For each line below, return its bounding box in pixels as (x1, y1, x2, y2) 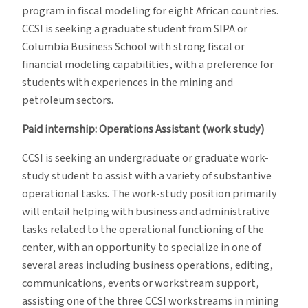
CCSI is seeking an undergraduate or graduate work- (22, 150, 269, 167)
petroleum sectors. (22, 91, 113, 109)
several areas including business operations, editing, (22, 257, 273, 274)
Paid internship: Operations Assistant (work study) (22, 121, 264, 138)
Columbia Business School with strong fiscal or (22, 38, 245, 55)
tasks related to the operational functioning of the (22, 221, 264, 239)
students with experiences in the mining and (22, 74, 233, 91)
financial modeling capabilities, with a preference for (22, 56, 274, 73)
